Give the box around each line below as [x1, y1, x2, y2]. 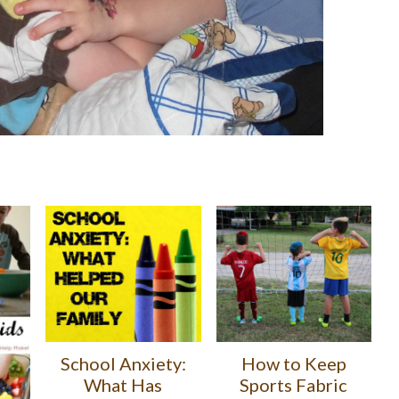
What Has [84, 373, 163, 395]
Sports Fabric [240, 374, 348, 396]
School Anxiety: [60, 352, 186, 374]
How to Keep [240, 353, 346, 375]
